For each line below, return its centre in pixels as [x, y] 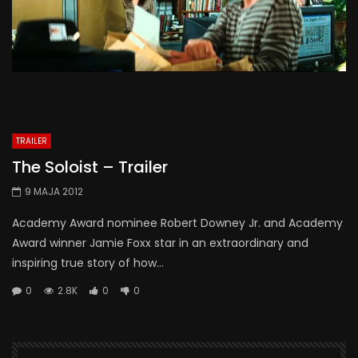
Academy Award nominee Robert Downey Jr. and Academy [177, 223]
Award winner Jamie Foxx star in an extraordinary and [160, 243]
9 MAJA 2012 [54, 191]
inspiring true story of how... [88, 263]
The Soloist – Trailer [90, 167]
